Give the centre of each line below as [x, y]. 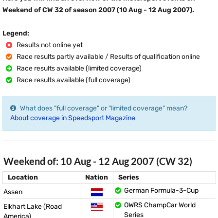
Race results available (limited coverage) [78, 68]
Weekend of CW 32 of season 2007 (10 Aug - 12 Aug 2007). [98, 10]
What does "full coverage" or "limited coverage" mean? [104, 108]
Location [23, 177]
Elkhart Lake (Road [33, 207]
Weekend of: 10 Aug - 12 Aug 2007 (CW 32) [98, 161]
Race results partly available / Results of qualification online [108, 57]
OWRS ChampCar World [160, 205]
